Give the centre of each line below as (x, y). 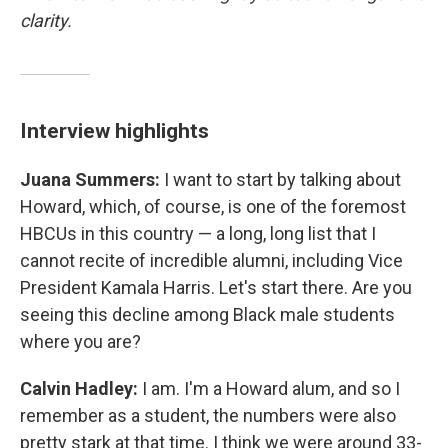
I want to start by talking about (280, 180)
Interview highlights (114, 131)
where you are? (80, 342)
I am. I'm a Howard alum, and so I (271, 389)
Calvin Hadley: (81, 389)
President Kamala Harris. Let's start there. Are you (216, 288)
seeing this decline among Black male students (207, 315)
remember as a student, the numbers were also (208, 416)
